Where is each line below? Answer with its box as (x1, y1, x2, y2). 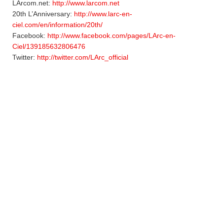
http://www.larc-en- (74, 9, 132, 18)
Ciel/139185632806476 (12, 42, 85, 50)
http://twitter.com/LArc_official (37, 53, 128, 61)
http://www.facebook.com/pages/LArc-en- (47, 31, 176, 39)
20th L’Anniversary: (12, 9, 74, 18)
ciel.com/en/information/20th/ (12, 20, 103, 29)
